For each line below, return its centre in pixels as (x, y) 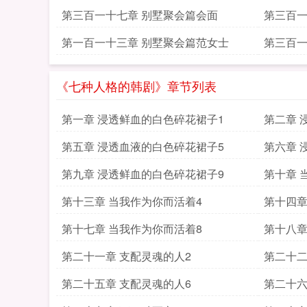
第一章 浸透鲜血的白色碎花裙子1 (143, 119)
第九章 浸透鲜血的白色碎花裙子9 (143, 174)
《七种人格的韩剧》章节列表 (136, 86)
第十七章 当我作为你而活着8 (132, 229)
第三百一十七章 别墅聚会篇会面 (140, 15)
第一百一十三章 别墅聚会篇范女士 (145, 42)
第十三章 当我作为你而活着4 (132, 201)
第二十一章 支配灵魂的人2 (126, 256)
